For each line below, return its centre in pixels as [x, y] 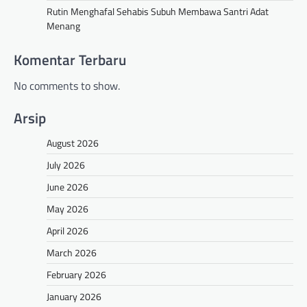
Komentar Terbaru [70, 59]
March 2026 [72, 253]
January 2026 [74, 297]
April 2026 [67, 231]
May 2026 [67, 209]
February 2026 [76, 275]
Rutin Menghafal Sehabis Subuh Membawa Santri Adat [158, 11]
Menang [63, 25]
